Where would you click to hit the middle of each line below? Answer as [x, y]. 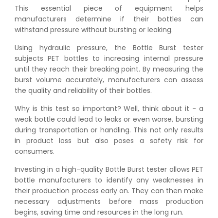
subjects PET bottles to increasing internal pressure [109, 58]
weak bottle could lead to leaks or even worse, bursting [109, 119]
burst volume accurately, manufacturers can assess [109, 80]
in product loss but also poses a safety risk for [109, 140]
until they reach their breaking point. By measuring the [109, 69]
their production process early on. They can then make [109, 191]
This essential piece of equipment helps [109, 8]
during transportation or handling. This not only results [109, 130]
